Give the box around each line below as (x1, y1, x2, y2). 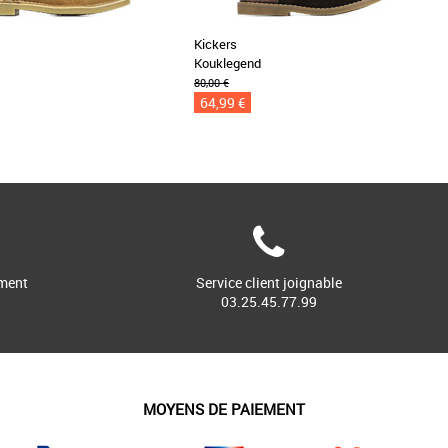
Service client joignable (195, 272, 342, 292)
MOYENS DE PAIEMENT (143, 398, 305, 419)
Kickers (194, 34, 238, 53)
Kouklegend (194, 53, 262, 72)
